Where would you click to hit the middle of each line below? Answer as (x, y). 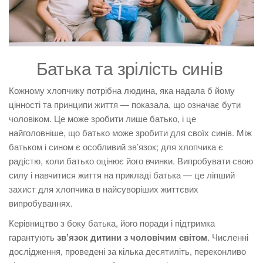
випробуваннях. (41, 203)
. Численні (228, 237)
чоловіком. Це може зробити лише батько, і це (102, 118)
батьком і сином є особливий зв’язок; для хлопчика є (116, 146)
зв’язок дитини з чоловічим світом (132, 237)
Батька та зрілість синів (131, 68)
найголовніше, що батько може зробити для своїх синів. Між (130, 132)
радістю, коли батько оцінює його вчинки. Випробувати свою (131, 160)
